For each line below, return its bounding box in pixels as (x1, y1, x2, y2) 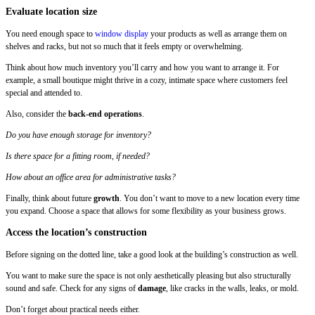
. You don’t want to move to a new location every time (120, 193, 300, 203)
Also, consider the (6, 108, 68, 119)
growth (94, 193, 120, 203)
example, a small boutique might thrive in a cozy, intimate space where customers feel (6, 75, 288, 85)
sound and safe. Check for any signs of (6, 283, 138, 293)
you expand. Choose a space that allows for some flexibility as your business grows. (6, 205, 288, 216)
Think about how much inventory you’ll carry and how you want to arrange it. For (6, 62, 279, 72)
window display (95, 28, 148, 39)
